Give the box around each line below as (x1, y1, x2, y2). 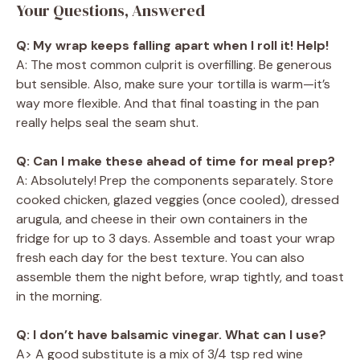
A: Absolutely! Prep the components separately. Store (16, 172, 333, 190)
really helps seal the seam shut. (16, 114, 198, 132)
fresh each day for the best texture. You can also (16, 249, 305, 267)
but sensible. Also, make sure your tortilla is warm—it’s (16, 76, 330, 93)
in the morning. (16, 288, 102, 305)
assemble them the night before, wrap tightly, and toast (16, 268, 344, 286)
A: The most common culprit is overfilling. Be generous (16, 56, 332, 74)
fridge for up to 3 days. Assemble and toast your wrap (16, 230, 335, 247)
